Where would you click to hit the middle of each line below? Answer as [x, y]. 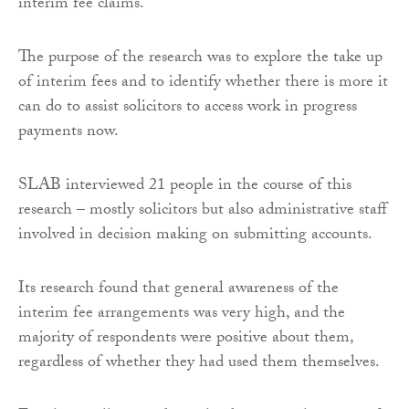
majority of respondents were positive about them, [186, 340]
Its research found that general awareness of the [178, 290]
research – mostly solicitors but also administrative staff [203, 212]
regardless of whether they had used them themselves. [199, 364]
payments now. [68, 133]
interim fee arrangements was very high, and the [182, 315]
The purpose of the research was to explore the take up [200, 59]
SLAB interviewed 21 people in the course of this [185, 187]
